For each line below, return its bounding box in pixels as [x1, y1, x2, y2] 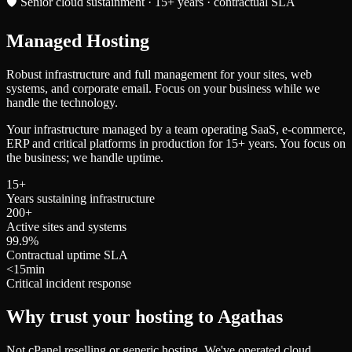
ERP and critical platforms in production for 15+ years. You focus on [6, 136, 346, 150]
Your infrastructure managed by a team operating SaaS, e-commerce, [6, 122, 346, 136]
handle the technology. [6, 95, 118, 109]
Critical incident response [6, 276, 131, 290]
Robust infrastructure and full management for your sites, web [6, 67, 312, 81]
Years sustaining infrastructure [6, 191, 155, 205]
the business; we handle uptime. [6, 150, 163, 164]
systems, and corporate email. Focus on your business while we [6, 81, 320, 95]
